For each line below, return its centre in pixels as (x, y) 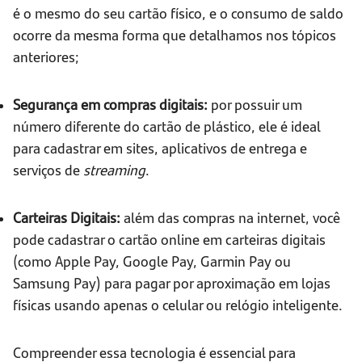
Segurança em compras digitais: (112, 104)
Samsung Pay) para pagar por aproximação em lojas (172, 283)
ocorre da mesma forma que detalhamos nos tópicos (175, 35)
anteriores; (46, 57)
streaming (114, 170)
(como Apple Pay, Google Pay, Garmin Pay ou (152, 261)
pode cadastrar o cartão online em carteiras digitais (169, 239)
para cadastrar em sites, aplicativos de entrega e (160, 148)
